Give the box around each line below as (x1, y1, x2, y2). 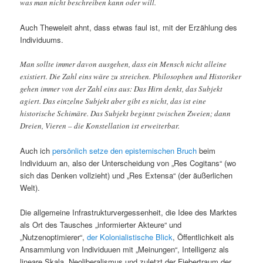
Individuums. (20, 33, 64, 45)
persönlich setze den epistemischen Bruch (52, 145, 197, 157)
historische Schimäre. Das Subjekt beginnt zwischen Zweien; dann (20, 108, 231, 119)
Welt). (20, 182, 41, 194)
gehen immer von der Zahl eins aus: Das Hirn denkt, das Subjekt (20, 83, 223, 95)
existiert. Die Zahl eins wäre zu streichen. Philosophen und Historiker (20, 71, 242, 82)
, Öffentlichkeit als (173, 231, 235, 243)
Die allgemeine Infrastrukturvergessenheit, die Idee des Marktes (20, 207, 238, 218)
